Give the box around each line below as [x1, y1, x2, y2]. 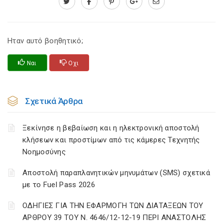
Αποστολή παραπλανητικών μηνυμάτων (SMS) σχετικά [22, 168, 211, 177]
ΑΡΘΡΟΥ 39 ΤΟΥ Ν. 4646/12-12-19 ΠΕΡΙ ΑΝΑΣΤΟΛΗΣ [22, 213, 207, 222]
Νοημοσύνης [22, 147, 66, 156]
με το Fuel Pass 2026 [22, 180, 95, 189]
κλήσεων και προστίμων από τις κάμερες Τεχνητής [22, 135, 200, 144]
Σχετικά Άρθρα [25, 96, 83, 106]
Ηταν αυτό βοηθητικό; [7, 36, 84, 45]
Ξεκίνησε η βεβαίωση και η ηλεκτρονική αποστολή [22, 123, 200, 132]
